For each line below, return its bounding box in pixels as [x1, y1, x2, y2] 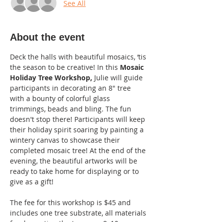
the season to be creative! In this [10, 62, 120, 72]
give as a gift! [10, 177, 54, 187]
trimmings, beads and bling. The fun [10, 104, 133, 114]
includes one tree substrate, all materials [10, 208, 148, 218]
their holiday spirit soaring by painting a [10, 125, 146, 135]
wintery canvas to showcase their [10, 135, 122, 145]
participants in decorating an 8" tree [10, 83, 133, 93]
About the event [10, 32, 85, 43]
